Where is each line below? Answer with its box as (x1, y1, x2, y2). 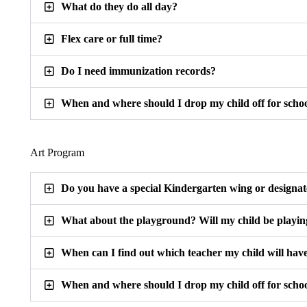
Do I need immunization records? (60, 65, 216, 77)
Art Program (29, 147, 84, 159)
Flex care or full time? (60, 33, 162, 45)
